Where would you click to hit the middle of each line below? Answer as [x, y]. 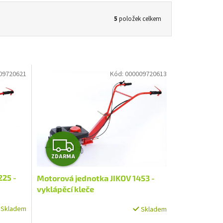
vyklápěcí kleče [65, 189]
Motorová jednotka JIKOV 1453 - [96, 178]
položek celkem [139, 19]
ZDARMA [63, 156]
